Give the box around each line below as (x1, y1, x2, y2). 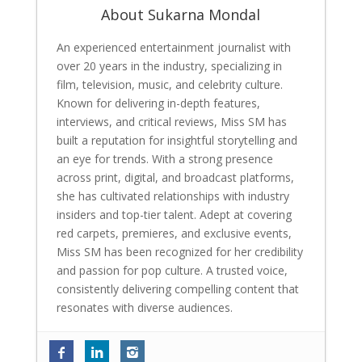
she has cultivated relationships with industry (56, 187, 289, 204)
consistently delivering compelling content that (56, 280, 299, 297)
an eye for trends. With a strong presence (56, 150, 273, 166)
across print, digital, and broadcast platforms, (56, 169, 294, 185)
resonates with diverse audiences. (56, 299, 233, 315)
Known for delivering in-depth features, (56, 95, 260, 111)
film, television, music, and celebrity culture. (56, 76, 283, 92)
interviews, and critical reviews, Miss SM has (56, 113, 287, 129)
